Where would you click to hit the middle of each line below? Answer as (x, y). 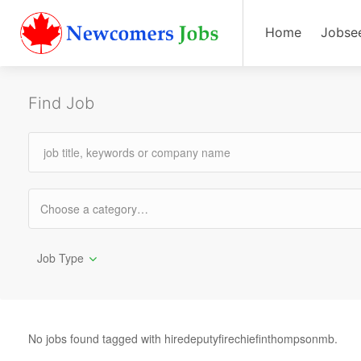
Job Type (60, 258)
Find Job (61, 103)
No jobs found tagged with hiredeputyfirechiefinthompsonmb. (183, 338)
